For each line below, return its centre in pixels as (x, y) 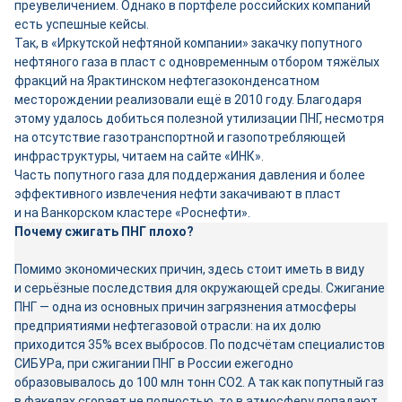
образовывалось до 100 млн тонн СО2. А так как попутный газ (199, 382)
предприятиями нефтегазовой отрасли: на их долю (168, 326)
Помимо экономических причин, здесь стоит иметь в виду (189, 269)
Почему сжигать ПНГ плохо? (104, 232)
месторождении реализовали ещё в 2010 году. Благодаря (188, 100)
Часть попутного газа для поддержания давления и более (190, 175)
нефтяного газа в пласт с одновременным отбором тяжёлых (197, 62)
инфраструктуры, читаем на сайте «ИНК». (139, 156)
